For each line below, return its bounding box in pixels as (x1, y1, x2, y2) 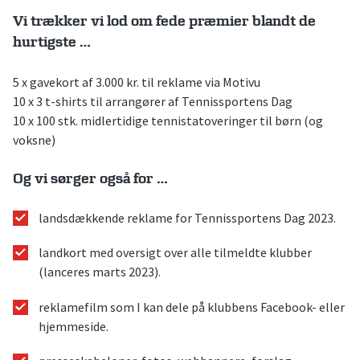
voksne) (13, 131, 55, 148)
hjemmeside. (39, 317, 108, 334)
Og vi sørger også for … (13, 170, 168, 187)
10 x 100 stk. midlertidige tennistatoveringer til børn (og (13, 112, 323, 129)
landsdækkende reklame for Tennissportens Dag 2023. (39, 210, 336, 227)
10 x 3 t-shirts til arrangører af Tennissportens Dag (13, 92, 292, 109)
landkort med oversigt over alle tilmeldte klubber (39, 244, 312, 261)
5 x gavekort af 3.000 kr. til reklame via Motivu (13, 73, 260, 90)
